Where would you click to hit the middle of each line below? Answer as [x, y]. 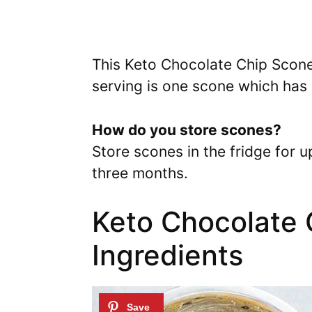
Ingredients [167, 255]
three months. [140, 173]
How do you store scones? [187, 130]
